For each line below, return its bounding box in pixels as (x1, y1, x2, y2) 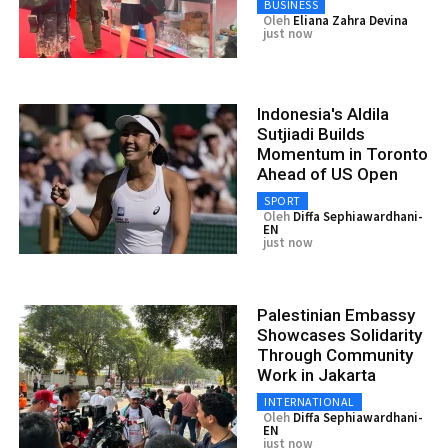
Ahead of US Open (257, 163, 398, 184)
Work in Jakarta (257, 364, 376, 385)
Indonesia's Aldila (257, 103, 389, 124)
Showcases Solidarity (257, 324, 422, 345)
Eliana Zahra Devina (293, 11, 408, 29)
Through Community (257, 344, 413, 365)
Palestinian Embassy (257, 304, 415, 325)
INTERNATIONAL (264, 393, 355, 409)
